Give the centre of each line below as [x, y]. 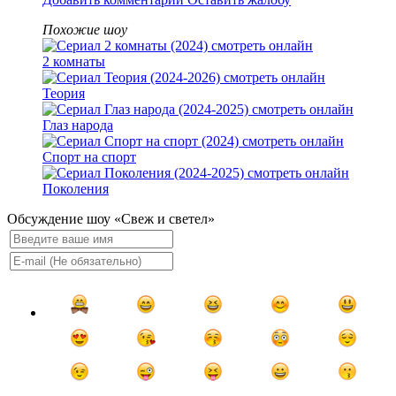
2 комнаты [74, 62]
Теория [64, 94]
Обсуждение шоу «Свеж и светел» [111, 219]
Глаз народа [78, 126]
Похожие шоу [85, 30]
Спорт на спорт [89, 157]
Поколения [76, 189]
